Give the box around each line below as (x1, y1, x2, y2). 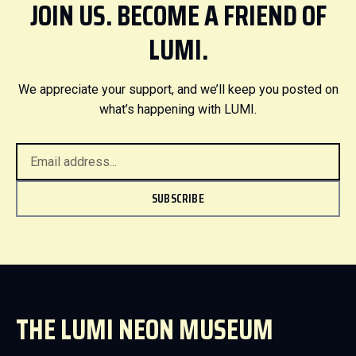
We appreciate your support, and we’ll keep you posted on (17, 81, 339, 97)
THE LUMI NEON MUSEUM (16, 306, 273, 352)
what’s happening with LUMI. (99, 101, 257, 117)
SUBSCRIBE (152, 188, 204, 208)
